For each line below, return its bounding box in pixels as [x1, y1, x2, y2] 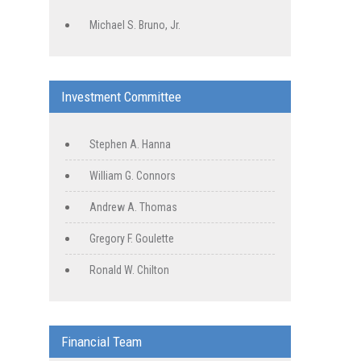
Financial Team [61, 334, 142, 351]
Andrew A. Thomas [89, 201, 177, 214]
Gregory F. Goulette [89, 232, 174, 246]
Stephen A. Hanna [89, 138, 171, 151]
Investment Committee [61, 89, 181, 106]
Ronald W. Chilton [89, 263, 169, 277]
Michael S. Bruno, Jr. [89, 19, 180, 32]
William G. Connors [89, 169, 176, 183]
